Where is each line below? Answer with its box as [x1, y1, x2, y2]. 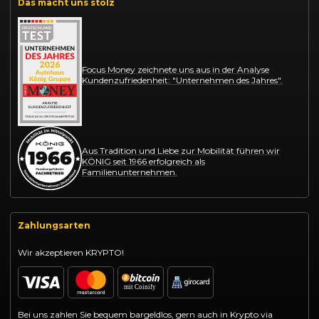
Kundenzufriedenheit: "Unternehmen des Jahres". [82, 75, 283, 86]
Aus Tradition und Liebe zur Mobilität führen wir [82, 145, 280, 157]
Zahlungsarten [18, 219, 90, 231]
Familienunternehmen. [82, 167, 177, 178]
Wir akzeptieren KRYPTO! [18, 246, 124, 258]
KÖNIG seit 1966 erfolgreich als [82, 156, 205, 167]
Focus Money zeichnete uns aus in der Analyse [82, 64, 269, 75]
